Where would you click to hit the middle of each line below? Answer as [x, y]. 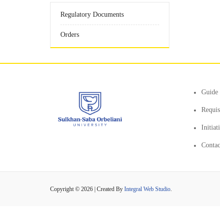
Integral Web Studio [147, 189]
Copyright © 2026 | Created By [87, 189]
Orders [70, 35]
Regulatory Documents [92, 14]
